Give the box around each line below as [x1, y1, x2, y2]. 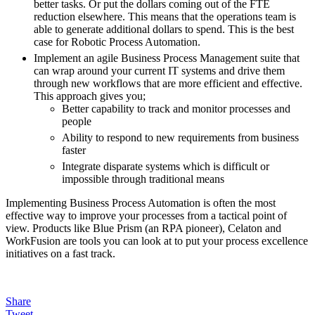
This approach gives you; [34, 89, 146, 102]
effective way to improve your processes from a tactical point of [6, 209, 287, 221]
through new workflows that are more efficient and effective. [34, 77, 302, 89]
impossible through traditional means [62, 172, 224, 185]
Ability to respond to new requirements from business [62, 131, 299, 143]
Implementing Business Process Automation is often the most [6, 196, 276, 209]
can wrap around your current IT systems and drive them [34, 64, 285, 77]
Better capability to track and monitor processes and [62, 102, 290, 115]
